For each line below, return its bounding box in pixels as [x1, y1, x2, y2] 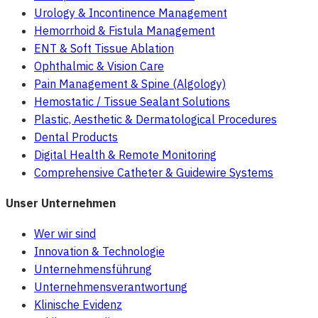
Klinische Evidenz [34, 297, 122, 312]
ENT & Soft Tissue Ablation [34, 41, 174, 56]
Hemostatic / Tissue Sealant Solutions [34, 94, 230, 109]
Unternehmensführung [34, 261, 152, 276]
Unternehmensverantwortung [34, 279, 187, 294]
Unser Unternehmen [6, 196, 116, 211]
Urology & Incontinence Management [34, 6, 227, 21]
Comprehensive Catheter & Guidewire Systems [34, 165, 273, 180]
